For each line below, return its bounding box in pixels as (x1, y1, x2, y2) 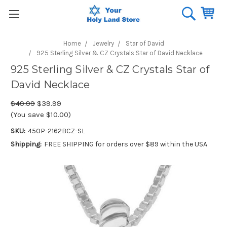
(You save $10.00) (11, 110, 71, 119)
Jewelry (92, 40, 114, 47)
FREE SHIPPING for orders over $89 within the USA (44, 139, 207, 148)
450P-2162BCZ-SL (27, 126, 85, 135)
